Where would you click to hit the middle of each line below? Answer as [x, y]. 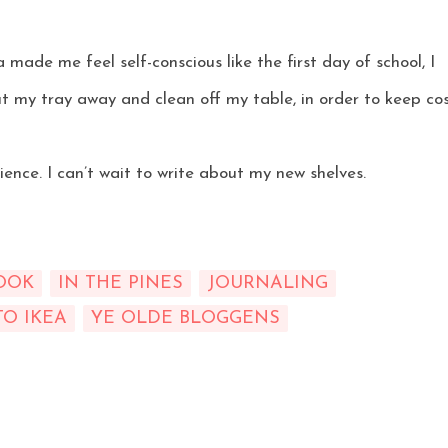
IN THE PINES [120, 283]
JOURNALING [267, 283]
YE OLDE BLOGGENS [185, 318]
